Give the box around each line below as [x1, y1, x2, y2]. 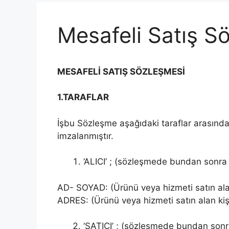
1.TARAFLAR [57, 92, 109, 103]
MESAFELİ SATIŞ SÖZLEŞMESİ [57, 66, 185, 77]
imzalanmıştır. [57, 130, 113, 141]
